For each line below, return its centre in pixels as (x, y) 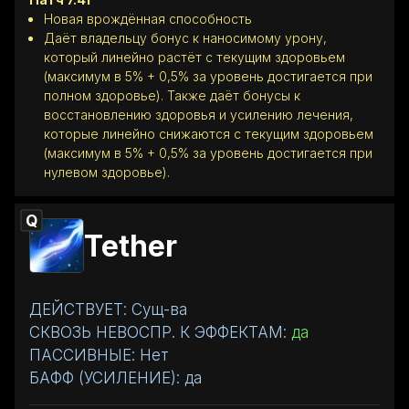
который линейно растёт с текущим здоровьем (194, 57)
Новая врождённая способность (148, 18)
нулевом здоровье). (107, 172)
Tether (131, 246)
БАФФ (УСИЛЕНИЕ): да (115, 378)
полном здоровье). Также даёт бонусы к (172, 95)
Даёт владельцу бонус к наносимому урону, (185, 37)
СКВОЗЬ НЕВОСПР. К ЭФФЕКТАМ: (160, 332)
